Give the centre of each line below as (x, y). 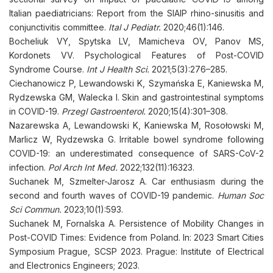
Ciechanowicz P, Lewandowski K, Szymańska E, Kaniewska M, (136, 83)
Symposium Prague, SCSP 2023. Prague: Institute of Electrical (136, 251)
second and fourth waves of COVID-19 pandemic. (113, 195)
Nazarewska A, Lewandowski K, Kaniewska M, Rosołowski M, (136, 125)
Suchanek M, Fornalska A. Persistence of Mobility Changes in (136, 223)
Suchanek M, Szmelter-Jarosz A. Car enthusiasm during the (136, 181)
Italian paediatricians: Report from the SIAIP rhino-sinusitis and (136, 13)
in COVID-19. (35, 111)
